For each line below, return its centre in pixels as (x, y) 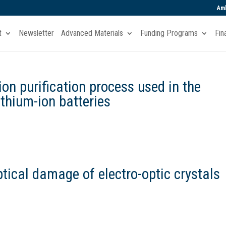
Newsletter (36, 33)
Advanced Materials (92, 33)
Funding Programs (169, 33)
